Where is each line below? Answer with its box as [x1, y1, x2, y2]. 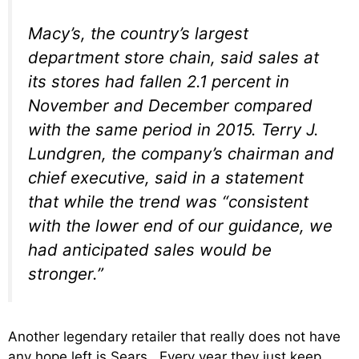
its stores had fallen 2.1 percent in [28, 71, 289, 92]
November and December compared [28, 95, 313, 116]
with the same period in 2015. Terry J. [28, 119, 319, 140]
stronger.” [28, 264, 103, 284]
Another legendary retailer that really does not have [8, 328, 341, 345]
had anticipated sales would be [28, 240, 272, 260]
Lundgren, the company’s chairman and [28, 143, 334, 164]
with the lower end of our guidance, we [28, 216, 333, 236]
